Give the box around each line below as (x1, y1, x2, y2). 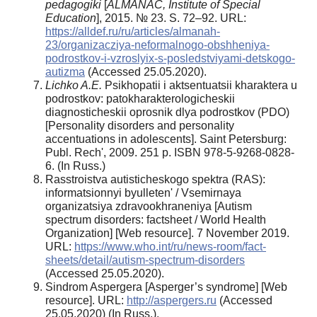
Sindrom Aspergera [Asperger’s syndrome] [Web (45, 280, 287, 293)
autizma (45, 65, 85, 78)
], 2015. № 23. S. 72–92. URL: (96, 11, 246, 24)
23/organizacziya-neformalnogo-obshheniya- (45, 38, 270, 51)
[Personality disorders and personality (45, 119, 234, 132)
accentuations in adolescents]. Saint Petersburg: (45, 132, 287, 145)
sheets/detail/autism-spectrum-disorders (45, 253, 245, 266)
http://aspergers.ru (127, 294, 217, 306)
